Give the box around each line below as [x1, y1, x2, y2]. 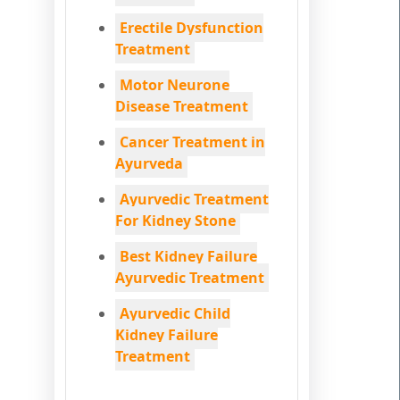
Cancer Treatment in [120, 132, 265, 152]
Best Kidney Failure [120, 246, 257, 266]
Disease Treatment [115, 96, 248, 116]
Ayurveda [115, 154, 183, 173]
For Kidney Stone [115, 211, 236, 230]
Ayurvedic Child [120, 304, 230, 323]
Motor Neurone [120, 75, 229, 95]
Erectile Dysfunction [120, 18, 263, 37]
